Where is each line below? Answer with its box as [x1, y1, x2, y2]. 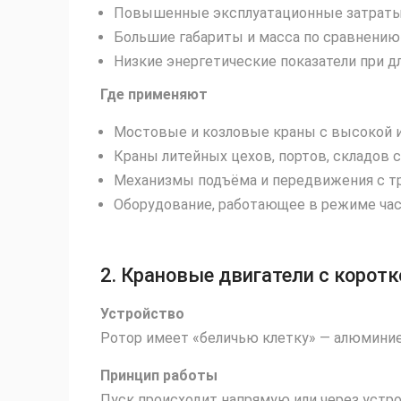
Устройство [100, 304, 184, 322]
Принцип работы [100, 366, 218, 384]
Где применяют [100, 85, 208, 103]
